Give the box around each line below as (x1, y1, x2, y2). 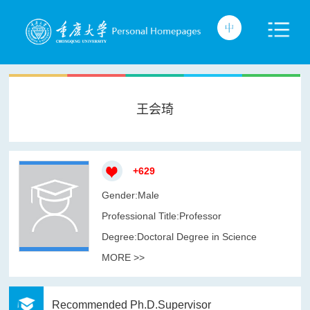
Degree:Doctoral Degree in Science (101, 230, 257, 242)
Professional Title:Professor (101, 210, 221, 221)
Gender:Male (101, 189, 159, 201)
